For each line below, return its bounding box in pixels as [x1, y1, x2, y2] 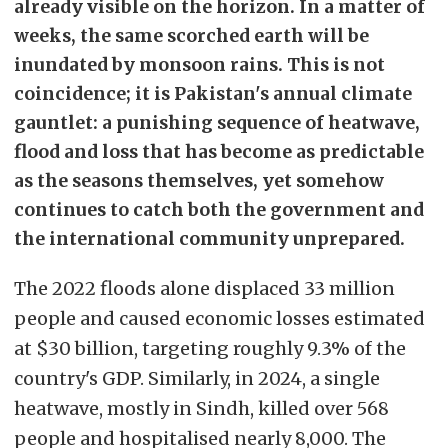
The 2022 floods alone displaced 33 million [14, 276, 395, 300]
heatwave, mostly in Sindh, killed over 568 [14, 396, 389, 420]
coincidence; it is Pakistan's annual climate [14, 82, 412, 105]
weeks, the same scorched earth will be [14, 24, 369, 47]
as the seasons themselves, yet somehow [14, 169, 384, 192]
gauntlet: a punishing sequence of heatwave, [14, 111, 420, 134]
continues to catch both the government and [14, 198, 424, 221]
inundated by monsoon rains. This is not [14, 53, 385, 76]
